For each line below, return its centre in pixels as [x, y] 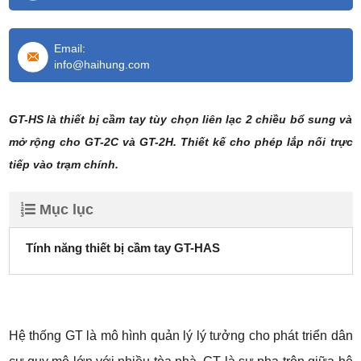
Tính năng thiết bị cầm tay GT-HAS [122, 248]
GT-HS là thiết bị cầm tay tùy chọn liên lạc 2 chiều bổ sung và [180, 120]
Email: [69, 49]
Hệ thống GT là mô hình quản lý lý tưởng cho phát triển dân [180, 336]
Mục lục [66, 210]
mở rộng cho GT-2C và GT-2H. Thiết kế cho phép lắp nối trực [180, 142]
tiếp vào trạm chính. [65, 165]
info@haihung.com [102, 65]
